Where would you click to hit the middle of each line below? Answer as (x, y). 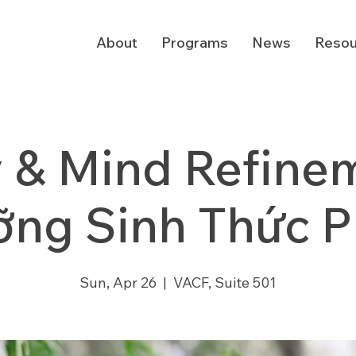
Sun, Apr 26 (118, 282)
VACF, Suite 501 (225, 282)
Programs (194, 43)
